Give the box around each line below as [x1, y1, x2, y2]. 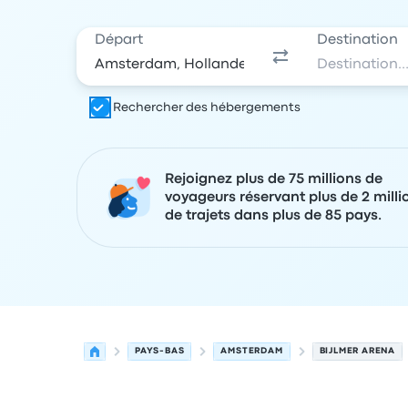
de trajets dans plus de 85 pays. [165, 209, 382, 222]
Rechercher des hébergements [113, 102, 301, 113]
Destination [317, 34, 399, 46]
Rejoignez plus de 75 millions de [165, 173, 382, 186]
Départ [95, 34, 143, 46]
